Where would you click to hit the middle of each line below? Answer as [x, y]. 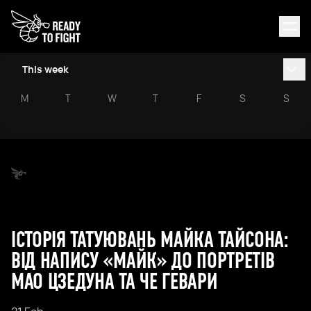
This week [45, 69]
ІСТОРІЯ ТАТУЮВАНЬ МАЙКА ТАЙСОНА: [150, 240]
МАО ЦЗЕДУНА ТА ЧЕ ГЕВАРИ [115, 281]
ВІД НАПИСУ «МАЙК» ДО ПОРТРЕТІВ [143, 261]
